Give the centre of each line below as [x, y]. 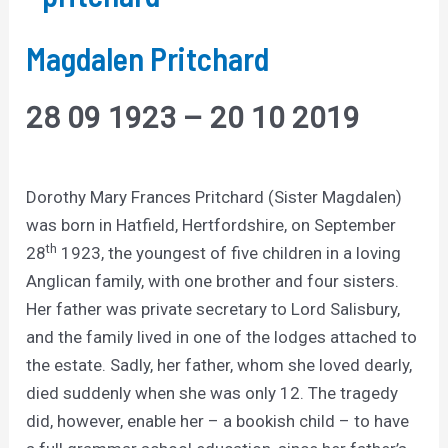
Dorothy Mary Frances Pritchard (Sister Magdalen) [214, 196]
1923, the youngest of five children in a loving [229, 252]
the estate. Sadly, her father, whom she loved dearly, [219, 364]
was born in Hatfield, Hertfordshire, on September [211, 224]
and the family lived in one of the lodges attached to [222, 336]
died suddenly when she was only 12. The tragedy [212, 392]
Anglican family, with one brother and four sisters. [213, 280]
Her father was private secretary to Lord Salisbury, [213, 308]
